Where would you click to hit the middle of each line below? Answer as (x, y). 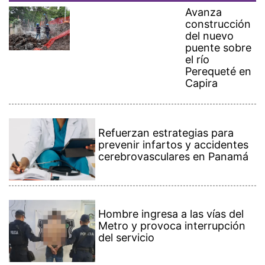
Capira (202, 72)
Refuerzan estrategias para (166, 121)
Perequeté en (219, 60)
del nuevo (210, 25)
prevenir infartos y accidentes (174, 133)
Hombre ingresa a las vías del (171, 203)
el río (198, 49)
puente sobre (219, 37)
